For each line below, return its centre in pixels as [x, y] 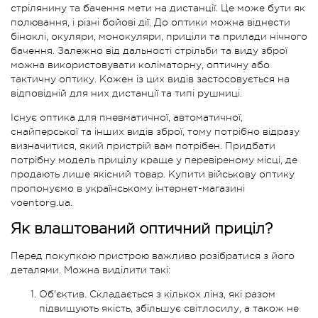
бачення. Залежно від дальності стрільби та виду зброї [149, 50]
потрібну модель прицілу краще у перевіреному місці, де [154, 159]
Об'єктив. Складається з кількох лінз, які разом [157, 294]
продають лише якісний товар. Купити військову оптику [153, 174]
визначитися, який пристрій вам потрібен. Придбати [143, 145]
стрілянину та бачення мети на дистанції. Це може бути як [158, 7]
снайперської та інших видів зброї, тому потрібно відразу [155, 131]
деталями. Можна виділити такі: [91, 269]
